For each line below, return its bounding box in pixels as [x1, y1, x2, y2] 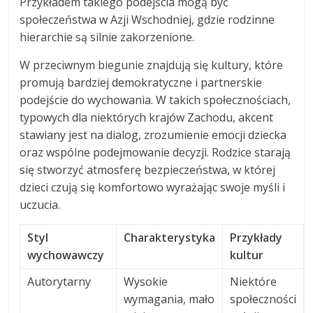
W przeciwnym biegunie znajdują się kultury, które [20, 57, 284, 73]
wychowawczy [27, 247, 105, 263]
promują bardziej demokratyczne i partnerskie [20, 75, 263, 91]
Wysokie [124, 274, 168, 290]
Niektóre [230, 274, 277, 290]
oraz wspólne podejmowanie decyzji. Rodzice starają [20, 145, 291, 161]
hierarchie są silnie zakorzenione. [20, 29, 195, 45]
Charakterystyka [124, 230, 216, 246]
